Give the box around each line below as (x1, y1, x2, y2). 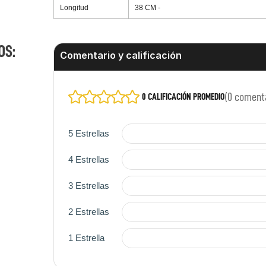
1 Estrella (68, 233, 104, 243)
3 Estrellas (68, 180, 109, 191)
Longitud (59, 3, 88, 12)
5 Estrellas (68, 128, 109, 139)
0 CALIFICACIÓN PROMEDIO (141, 91, 224, 102)
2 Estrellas (68, 207, 109, 217)
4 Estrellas (68, 154, 109, 165)
